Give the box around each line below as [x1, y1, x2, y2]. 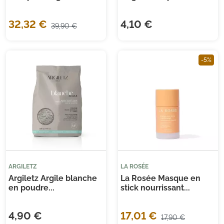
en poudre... [8, 183, 54, 193]
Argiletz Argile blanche [8, 173, 97, 183]
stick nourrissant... [120, 183, 190, 193]
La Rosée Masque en [120, 173, 200, 183]
